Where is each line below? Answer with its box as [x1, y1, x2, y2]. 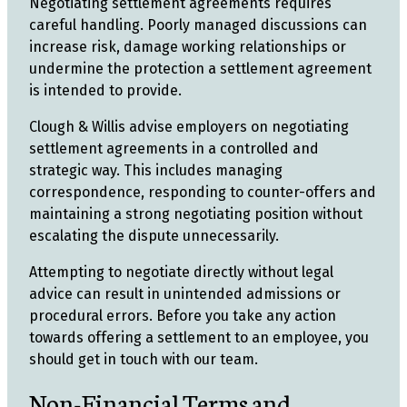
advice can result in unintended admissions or [29, 285, 341, 303]
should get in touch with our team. [29, 351, 258, 368]
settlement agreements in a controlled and [29, 140, 319, 157]
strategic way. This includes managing [29, 162, 283, 179]
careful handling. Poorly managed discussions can [29, 16, 367, 34]
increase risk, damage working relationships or [29, 38, 346, 55]
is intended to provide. [29, 82, 182, 99]
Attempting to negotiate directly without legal [29, 263, 333, 281]
